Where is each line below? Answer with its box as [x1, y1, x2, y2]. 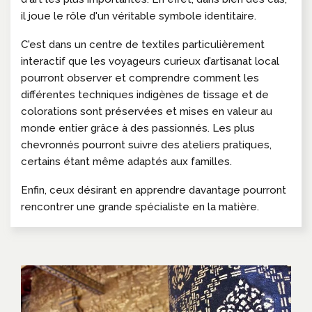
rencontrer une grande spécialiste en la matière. [21, 200, 259, 213]
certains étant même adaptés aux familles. [21, 155, 232, 168]
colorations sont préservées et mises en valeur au [21, 104, 272, 118]
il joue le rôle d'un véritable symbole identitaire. [21, 9, 256, 22]
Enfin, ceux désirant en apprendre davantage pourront [21, 183, 286, 196]
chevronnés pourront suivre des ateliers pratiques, [21, 138, 272, 151]
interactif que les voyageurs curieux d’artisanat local [21, 54, 279, 68]
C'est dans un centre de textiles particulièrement [21, 38, 265, 51]
